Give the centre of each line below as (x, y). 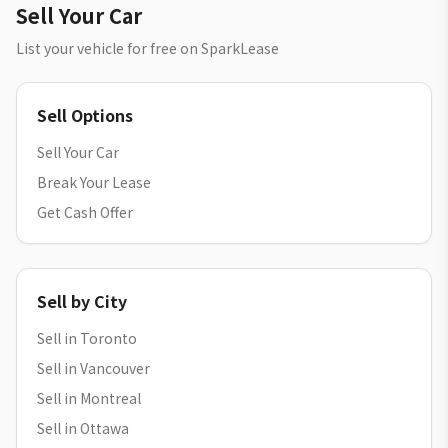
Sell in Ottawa (83, 428)
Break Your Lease (94, 182)
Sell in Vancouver (93, 368)
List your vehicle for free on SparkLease (147, 48)
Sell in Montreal (89, 398)
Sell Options (85, 115)
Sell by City (82, 301)
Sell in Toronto (87, 338)
